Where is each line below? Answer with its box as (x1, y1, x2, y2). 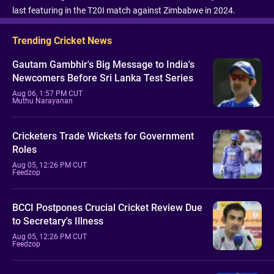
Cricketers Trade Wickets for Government (12, 130, 194, 143)
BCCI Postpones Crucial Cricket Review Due (12, 202, 202, 214)
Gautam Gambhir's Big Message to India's (12, 59, 194, 71)
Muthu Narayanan (12, 97, 73, 106)
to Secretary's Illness (12, 215, 103, 228)
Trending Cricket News (12, 34, 112, 46)
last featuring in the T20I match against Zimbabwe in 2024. (12, 5, 235, 15)
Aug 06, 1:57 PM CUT (12, 89, 83, 98)
